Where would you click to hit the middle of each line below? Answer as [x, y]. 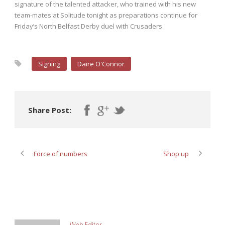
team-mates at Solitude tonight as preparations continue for [106, 15]
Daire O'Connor [101, 64]
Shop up [176, 154]
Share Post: [50, 110]
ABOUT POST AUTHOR [51, 202]
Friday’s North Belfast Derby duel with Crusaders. [89, 26]
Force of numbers [61, 154]
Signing [49, 64]
